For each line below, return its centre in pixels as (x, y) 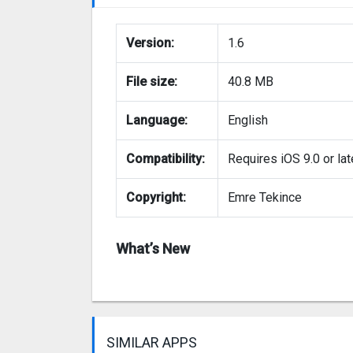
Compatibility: (165, 158)
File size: (152, 81)
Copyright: (156, 197)
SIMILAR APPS (152, 342)
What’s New (153, 248)
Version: (150, 43)
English (248, 120)
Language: (157, 120)
